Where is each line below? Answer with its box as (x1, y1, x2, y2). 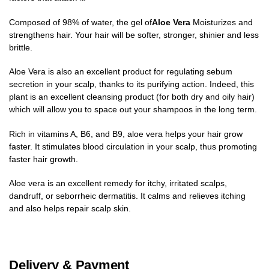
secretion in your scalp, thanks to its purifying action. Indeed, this (9, 79, 254, 89)
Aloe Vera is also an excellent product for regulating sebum (9, 67, 232, 77)
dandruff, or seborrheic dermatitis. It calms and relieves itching (9, 191, 246, 201)
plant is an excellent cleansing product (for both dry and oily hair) (9, 92, 255, 102)
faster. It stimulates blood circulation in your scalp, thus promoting (9, 141, 257, 151)
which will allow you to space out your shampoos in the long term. (9, 104, 257, 115)
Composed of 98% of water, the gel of (9, 17, 152, 27)
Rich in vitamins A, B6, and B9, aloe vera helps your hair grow (9, 128, 243, 139)
